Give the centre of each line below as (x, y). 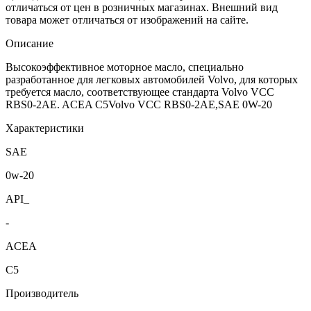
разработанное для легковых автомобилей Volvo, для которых (152, 80)
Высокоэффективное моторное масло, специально (125, 67)
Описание (30, 44)
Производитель (42, 294)
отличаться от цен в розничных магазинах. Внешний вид (142, 8)
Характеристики (45, 128)
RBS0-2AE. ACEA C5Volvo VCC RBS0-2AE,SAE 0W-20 (139, 105)
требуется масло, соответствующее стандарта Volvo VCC (140, 92)
